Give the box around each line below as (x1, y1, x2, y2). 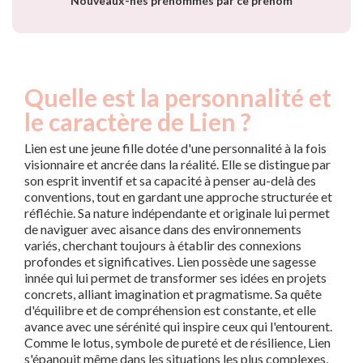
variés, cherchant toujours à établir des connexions (24, 237, 301, 254)
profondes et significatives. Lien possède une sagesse (24, 254, 316, 270)
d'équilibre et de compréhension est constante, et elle (24, 302, 316, 318)
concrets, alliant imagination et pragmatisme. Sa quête (24, 286, 322, 302)
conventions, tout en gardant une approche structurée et (24, 189, 332, 205)
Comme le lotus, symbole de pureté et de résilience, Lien (24, 335, 331, 351)
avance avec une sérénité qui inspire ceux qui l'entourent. (24, 318, 332, 335)
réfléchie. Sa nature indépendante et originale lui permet (24, 205, 330, 221)
